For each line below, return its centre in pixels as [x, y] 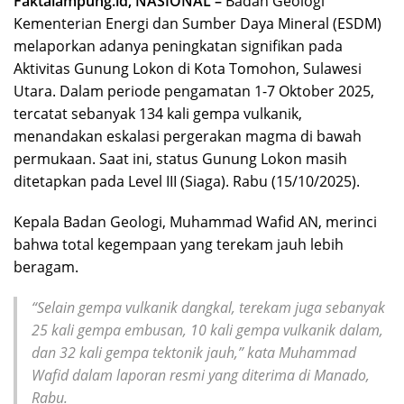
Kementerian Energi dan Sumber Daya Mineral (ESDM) [197, 23]
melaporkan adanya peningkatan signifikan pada [178, 46]
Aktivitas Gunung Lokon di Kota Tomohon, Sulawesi [188, 68]
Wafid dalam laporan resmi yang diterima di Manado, [201, 375]
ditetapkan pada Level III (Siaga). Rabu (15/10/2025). [187, 181]
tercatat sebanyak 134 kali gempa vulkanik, [158, 113]
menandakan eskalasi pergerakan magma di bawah [188, 136]
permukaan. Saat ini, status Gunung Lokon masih [180, 158]
